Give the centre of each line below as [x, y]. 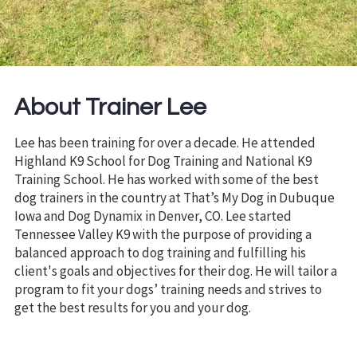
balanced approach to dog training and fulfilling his [160, 253]
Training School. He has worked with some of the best [167, 180]
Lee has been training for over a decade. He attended [165, 143]
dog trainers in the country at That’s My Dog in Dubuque [175, 198]
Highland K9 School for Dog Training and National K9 [163, 161]
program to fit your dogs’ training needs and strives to [168, 290]
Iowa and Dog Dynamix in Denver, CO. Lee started [153, 216]
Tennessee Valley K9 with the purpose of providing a [163, 235]
